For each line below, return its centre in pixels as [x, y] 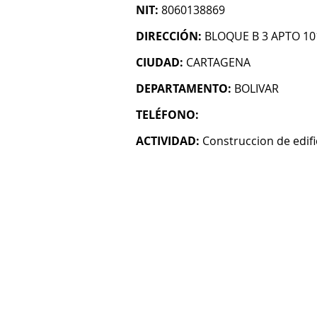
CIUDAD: [160, 62]
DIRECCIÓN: [169, 36]
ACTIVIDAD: [168, 141]
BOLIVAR [257, 88]
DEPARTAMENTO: [184, 88]
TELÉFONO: [167, 115]
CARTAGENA [218, 62]
